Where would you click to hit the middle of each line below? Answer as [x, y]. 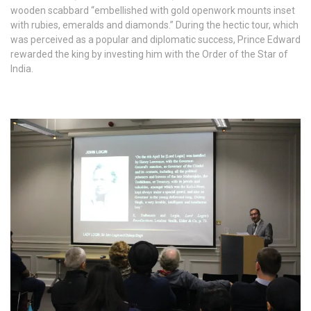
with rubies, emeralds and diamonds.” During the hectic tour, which [154, 25]
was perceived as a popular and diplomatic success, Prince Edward [155, 39]
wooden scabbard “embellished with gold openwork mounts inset [153, 10]
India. [22, 68]
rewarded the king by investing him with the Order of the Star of [149, 54]
